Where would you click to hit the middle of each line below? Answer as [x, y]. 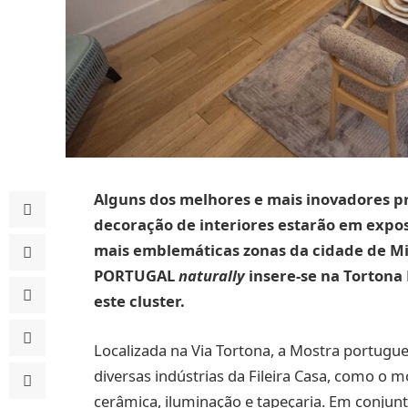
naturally [214, 275]
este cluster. [139, 301]
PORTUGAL [134, 275]
